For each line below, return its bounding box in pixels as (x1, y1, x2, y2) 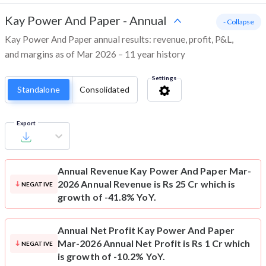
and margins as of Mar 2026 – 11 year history (5, 49, 185, 60)
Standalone (17, 84, 60, 95)
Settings (151, 74, 176, 82)
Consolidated (79, 84, 130, 95)
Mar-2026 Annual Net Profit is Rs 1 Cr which (58, 237, 251, 249)
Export (17, 119, 36, 127)
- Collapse (223, 17, 254, 27)
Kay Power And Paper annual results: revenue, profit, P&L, (5, 34, 233, 45)
